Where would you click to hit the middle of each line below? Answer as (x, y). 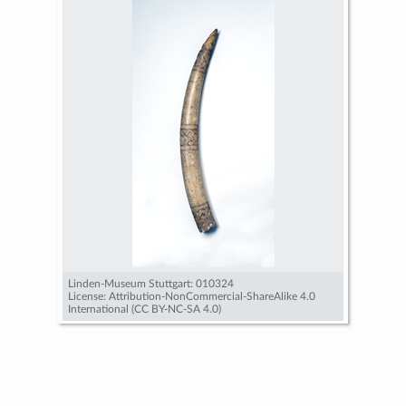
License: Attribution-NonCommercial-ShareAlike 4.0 (192, 296)
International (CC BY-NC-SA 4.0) (145, 309)
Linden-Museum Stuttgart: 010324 (151, 283)
